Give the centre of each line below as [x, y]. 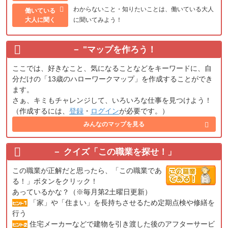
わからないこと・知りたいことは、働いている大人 [144, 9]
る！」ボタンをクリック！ [55, 181]
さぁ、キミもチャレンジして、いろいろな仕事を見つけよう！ [112, 101]
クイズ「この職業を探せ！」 [120, 152]
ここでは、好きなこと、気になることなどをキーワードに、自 [112, 68]
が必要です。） [144, 111]
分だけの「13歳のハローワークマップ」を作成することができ [112, 79]
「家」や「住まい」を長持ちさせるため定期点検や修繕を [121, 203]
